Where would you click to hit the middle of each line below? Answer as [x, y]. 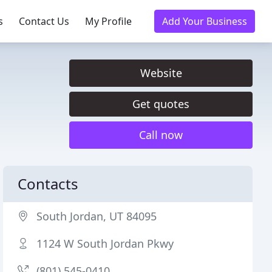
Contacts [48, 184]
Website [161, 73]
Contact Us [44, 21]
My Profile [108, 21]
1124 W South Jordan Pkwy [105, 243]
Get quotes [161, 104]
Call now [161, 135]
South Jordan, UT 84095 [97, 216]
